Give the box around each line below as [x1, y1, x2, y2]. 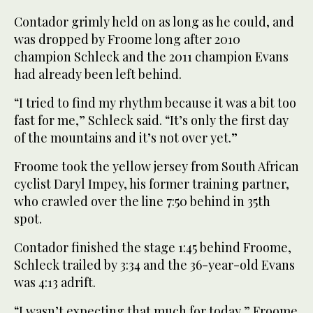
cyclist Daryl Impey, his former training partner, [14, 175, 289, 192]
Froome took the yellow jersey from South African [14, 157, 299, 175]
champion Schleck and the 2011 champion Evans [14, 48, 289, 65]
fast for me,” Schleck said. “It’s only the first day [14, 111, 289, 129]
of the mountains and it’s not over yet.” [14, 129, 238, 146]
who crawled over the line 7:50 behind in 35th [14, 192, 270, 210]
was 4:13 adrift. [14, 273, 96, 291]
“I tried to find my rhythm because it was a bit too [14, 94, 296, 111]
